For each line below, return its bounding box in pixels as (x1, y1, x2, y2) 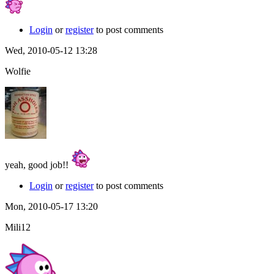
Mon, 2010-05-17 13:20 (5, 201, 98, 212)
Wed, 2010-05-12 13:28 (5, 45, 97, 56)
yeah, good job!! (5, 159, 71, 170)
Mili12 (5, 221, 31, 232)
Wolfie (5, 65, 31, 76)
